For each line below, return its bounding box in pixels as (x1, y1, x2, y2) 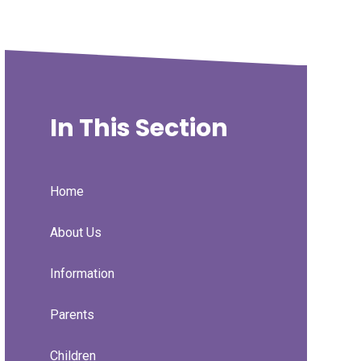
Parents (49, 307, 94, 323)
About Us (49, 225, 102, 241)
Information (49, 266, 114, 282)
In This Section (49, 111, 228, 146)
